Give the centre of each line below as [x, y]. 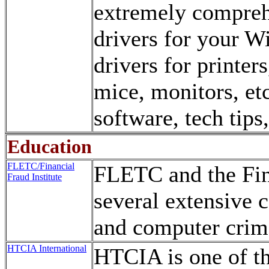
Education [50, 147]
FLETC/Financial [41, 166]
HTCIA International [47, 248]
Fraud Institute [35, 177]
